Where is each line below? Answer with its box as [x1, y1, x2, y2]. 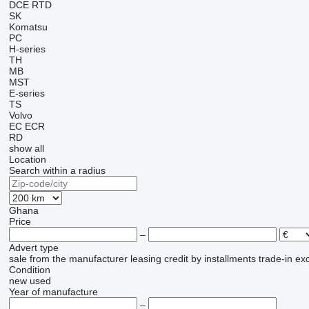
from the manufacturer [29, 253, 128, 265]
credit [163, 253, 188, 265]
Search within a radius [8, 165, 106, 177]
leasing [130, 253, 161, 265]
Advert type [8, 242, 59, 254]
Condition [8, 264, 50, 276]
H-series [8, 43, 46, 55]
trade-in [258, 253, 292, 265]
